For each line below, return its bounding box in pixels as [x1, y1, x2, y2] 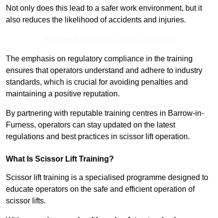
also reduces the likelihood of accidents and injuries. [6, 16, 186, 24]
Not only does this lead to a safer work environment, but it [6, 4, 202, 13]
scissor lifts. [6, 197, 46, 205]
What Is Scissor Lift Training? [6, 155, 114, 163]
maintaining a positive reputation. [6, 90, 120, 98]
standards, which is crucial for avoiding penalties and [6, 78, 188, 87]
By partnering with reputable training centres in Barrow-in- [6, 109, 204, 118]
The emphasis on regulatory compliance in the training [6, 54, 193, 63]
